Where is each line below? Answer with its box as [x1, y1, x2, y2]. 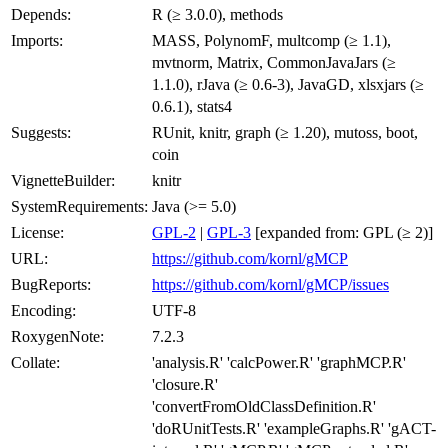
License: [11, 223, 64, 241]
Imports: [11, 31, 63, 49]
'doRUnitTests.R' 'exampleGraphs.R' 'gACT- [152, 419, 436, 437]
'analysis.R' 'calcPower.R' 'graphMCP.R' [152, 353, 406, 371]
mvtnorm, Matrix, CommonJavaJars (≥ [152, 53, 396, 71]
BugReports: [11, 275, 91, 293]
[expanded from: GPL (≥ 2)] [251, 223, 433, 241]
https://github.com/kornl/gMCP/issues [152, 275, 389, 293]
